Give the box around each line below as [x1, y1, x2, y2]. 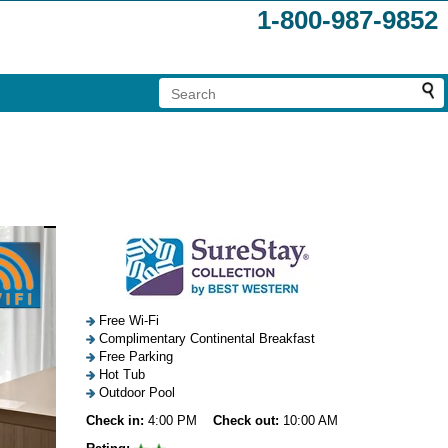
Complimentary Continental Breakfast [95, 331, 315, 346]
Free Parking [95, 349, 173, 364]
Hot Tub [95, 367, 145, 382]
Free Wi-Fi [95, 313, 159, 328]
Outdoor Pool [95, 385, 175, 400]
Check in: [86, 413, 144, 428]
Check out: [213, 413, 279, 428]
